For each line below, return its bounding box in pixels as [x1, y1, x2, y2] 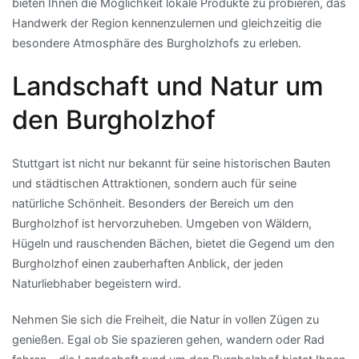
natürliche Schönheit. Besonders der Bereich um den [12, 196, 293, 210]
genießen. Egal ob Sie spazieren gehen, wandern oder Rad [12, 332, 325, 346]
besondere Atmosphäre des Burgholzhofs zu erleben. [12, 36, 301, 50]
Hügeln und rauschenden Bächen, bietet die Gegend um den [12, 236, 334, 250]
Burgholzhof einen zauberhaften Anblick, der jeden [12, 256, 283, 270]
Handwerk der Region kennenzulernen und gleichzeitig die [12, 16, 321, 30]
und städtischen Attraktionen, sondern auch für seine [12, 175, 296, 190]
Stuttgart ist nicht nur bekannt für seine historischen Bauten [12, 155, 330, 170]
